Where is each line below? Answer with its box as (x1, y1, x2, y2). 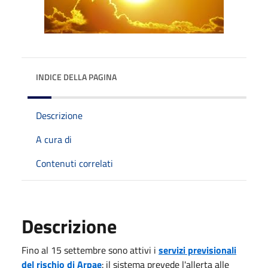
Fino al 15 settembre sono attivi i (22, 242, 159, 257)
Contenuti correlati (36, 156, 113, 170)
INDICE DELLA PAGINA (36, 70, 117, 83)
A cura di (36, 132, 72, 147)
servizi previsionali (159, 242, 236, 257)
